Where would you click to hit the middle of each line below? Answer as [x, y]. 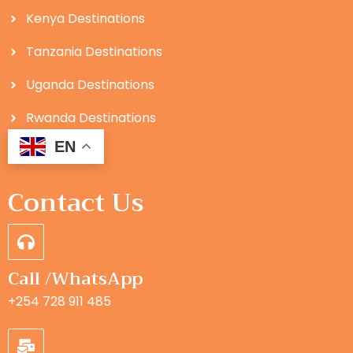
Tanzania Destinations [94, 51]
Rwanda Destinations [91, 117]
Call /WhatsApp [75, 279]
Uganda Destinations [90, 84]
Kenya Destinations [85, 18]
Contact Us [76, 203]
